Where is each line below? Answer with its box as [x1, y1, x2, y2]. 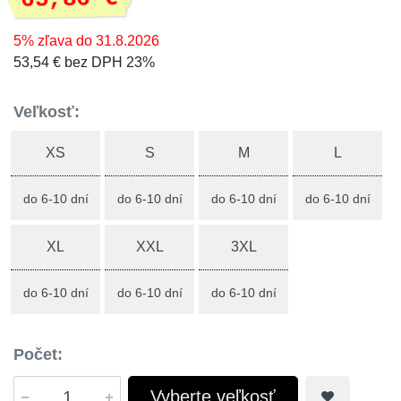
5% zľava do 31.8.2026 [13, 33, 159, 48]
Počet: [13, 346, 63, 363]
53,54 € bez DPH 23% [13, 55, 155, 70]
